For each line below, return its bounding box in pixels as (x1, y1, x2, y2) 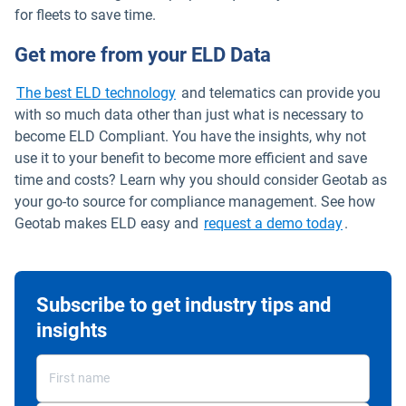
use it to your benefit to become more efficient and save (14, 149, 367, 167)
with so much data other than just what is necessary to (14, 105, 363, 123)
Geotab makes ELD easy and (14, 214, 202, 232)
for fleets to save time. (14, 6, 156, 24)
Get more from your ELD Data (14, 43, 271, 66)
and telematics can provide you (178, 83, 381, 101)
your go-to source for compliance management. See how (14, 192, 375, 210)
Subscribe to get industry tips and (36, 293, 331, 316)
